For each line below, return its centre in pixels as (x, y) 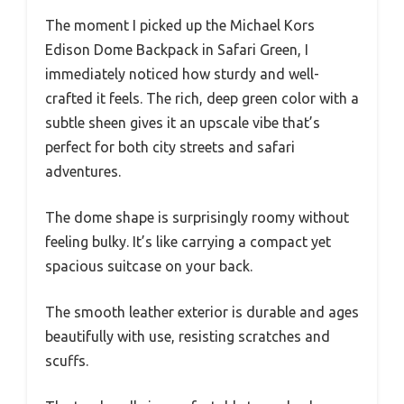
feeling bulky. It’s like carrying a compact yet (188, 242)
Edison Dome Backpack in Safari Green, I (177, 50)
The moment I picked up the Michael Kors (180, 26)
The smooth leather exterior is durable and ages (202, 312)
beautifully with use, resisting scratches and (188, 337)
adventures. (83, 172)
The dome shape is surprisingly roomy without (197, 218)
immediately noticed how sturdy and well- (182, 74)
